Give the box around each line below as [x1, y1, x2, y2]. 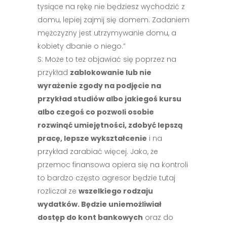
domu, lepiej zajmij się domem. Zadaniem [37, 15, 190, 25]
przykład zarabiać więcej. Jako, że [37, 146, 158, 157]
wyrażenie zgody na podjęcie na [37, 81, 161, 91]
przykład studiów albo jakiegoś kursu [37, 94, 181, 104]
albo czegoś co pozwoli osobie [37, 107, 154, 117]
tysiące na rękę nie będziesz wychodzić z [37, 2, 185, 12]
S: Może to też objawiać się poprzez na [37, 54, 176, 64]
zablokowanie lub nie [70, 67, 152, 78]
